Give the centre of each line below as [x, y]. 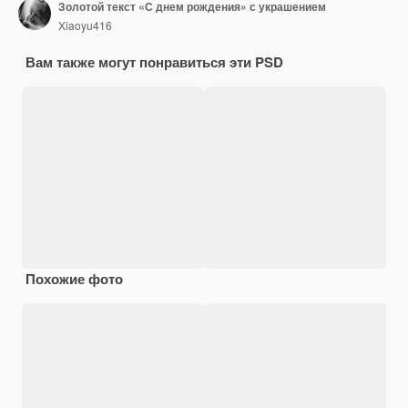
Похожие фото [74, 279]
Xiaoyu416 [85, 25]
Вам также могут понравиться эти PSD [154, 62]
